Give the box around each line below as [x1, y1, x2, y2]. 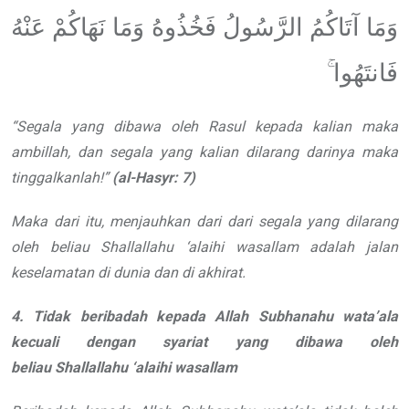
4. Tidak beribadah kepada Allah [11, 308, 249, 326]
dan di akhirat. [153, 264, 246, 282]
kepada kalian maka [255, 118, 398, 136]
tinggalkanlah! [11, 169, 103, 187]
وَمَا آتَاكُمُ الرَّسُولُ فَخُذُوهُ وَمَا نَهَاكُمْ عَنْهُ [11, 14, 398, 42]
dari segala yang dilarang [226, 213, 398, 231]
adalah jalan [309, 238, 399, 257]
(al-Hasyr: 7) [112, 169, 195, 187]
